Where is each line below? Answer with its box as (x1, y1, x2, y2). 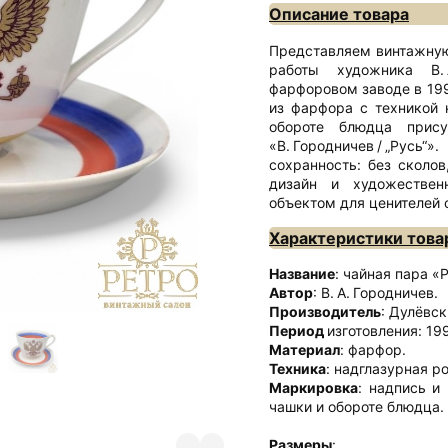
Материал (269, 341, 340, 359)
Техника (269, 360, 326, 378)
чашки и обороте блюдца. (269, 398, 444, 416)
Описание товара (269, 4, 409, 25)
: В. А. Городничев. (313, 284, 438, 302)
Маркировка (269, 379, 358, 397)
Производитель (269, 303, 381, 321)
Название (269, 265, 335, 283)
